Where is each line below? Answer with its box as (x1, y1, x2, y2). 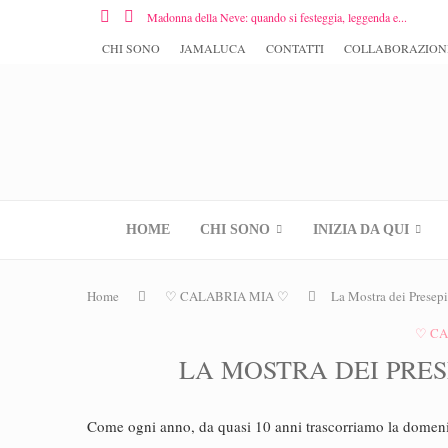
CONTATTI (266, 40, 324, 56)
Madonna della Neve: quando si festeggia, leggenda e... (147, 9, 407, 25)
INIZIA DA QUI (313, 222, 409, 237)
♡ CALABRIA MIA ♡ (165, 287, 289, 305)
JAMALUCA (180, 40, 246, 56)
